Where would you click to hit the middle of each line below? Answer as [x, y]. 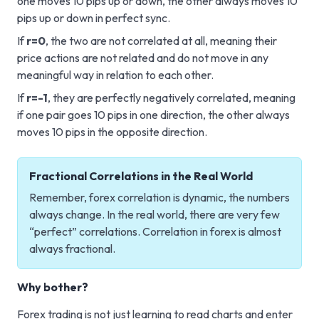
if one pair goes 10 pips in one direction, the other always [153, 114]
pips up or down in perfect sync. [94, 17]
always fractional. [72, 248]
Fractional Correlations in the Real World [141, 176]
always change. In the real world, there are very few [155, 214]
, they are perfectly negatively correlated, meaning [172, 97]
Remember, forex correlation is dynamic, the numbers [159, 197]
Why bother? [53, 287]
